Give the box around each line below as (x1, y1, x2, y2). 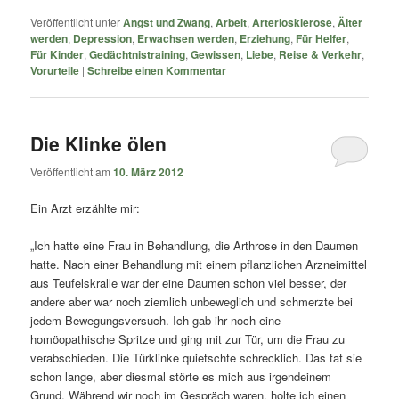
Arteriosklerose (252, 14, 333, 31)
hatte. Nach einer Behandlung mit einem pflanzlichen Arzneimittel (30, 255, 368, 273)
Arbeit (216, 14, 248, 31)
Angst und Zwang (123, 14, 211, 31)
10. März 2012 (113, 163, 184, 180)
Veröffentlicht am (30, 163, 114, 179)
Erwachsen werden (137, 30, 235, 47)
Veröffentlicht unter (30, 14, 121, 30)
